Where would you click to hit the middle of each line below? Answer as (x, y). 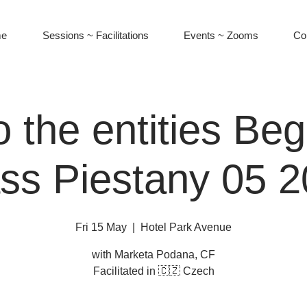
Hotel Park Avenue (186, 227)
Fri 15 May (101, 227)
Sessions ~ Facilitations (95, 35)
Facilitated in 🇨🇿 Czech (153, 271)
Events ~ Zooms (221, 35)
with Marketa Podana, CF (153, 255)
